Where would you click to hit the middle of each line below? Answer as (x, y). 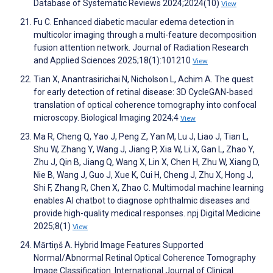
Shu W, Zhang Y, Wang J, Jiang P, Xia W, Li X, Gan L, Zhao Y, (144, 150)
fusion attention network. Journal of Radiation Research (141, 48)
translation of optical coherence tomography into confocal (145, 105)
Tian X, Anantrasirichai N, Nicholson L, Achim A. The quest (144, 80)
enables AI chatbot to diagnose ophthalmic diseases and (142, 201)
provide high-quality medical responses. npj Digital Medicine (147, 214)
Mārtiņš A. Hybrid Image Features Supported (119, 245)
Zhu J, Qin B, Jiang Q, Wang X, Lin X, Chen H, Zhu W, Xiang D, (147, 162)
